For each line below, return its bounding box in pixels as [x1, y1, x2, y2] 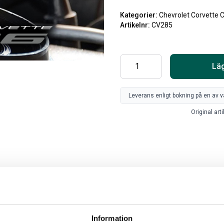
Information [91, 213, 133, 222]
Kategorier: [120, 11, 159, 19]
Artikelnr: [120, 21, 151, 29]
